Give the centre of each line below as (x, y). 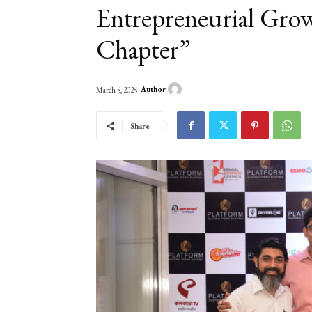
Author (153, 89)
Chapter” (143, 49)
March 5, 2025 (117, 89)
